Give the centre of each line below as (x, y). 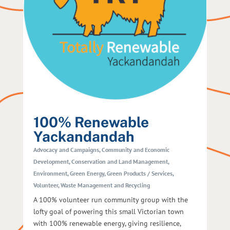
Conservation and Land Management (119, 162)
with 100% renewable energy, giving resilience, (107, 224)
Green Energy (87, 174)
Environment (50, 174)
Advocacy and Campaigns (66, 150)
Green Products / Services (139, 174)
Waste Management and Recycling (105, 185)
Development (51, 162)
